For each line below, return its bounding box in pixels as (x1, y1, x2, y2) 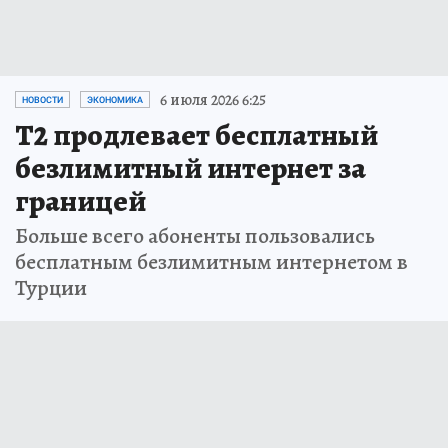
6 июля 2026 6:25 (160, 88, 266, 111)
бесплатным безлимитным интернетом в (15, 246, 408, 277)
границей (15, 180, 146, 221)
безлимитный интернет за (15, 147, 366, 188)
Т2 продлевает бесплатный (15, 114, 378, 155)
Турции (15, 272, 87, 303)
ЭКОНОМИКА (87, 94, 143, 105)
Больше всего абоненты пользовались (15, 220, 375, 251)
